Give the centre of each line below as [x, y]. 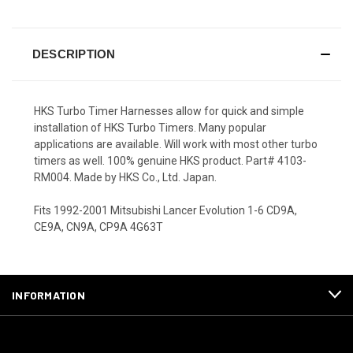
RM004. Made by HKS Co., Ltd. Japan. [125, 177]
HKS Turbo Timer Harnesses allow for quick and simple [169, 111]
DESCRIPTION [74, 54]
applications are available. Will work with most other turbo [176, 144]
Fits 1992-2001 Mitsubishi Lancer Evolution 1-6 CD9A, [165, 210]
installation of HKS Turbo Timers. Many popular [150, 127]
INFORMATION [48, 295]
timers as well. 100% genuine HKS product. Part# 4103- [170, 160]
